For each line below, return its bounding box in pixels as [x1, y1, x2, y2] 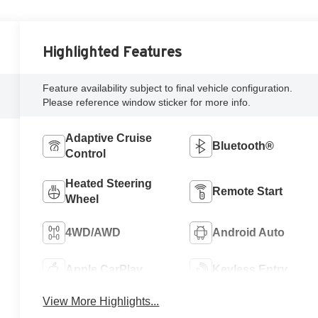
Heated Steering [65, 177, 153, 190]
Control [65, 147, 106, 160]
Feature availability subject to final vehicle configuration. [43, 82, 293, 94]
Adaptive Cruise [65, 131, 153, 144]
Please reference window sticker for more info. [43, 96, 251, 108]
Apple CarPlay [65, 263, 143, 275]
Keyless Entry [212, 263, 287, 275]
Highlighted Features [43, 43, 182, 60]
